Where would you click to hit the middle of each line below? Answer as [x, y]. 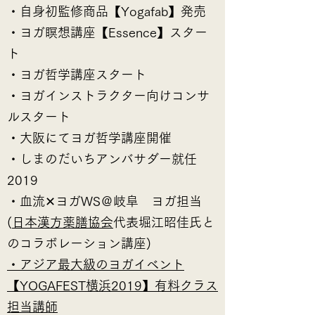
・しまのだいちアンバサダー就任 [102, 159]
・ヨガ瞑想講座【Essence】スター [107, 32]
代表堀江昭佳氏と [164, 222]
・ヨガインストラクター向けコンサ [108, 96]
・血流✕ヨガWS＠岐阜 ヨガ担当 [111, 201]
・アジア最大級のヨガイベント [96, 264]
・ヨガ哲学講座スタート [77, 75]
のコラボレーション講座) [79, 243]
